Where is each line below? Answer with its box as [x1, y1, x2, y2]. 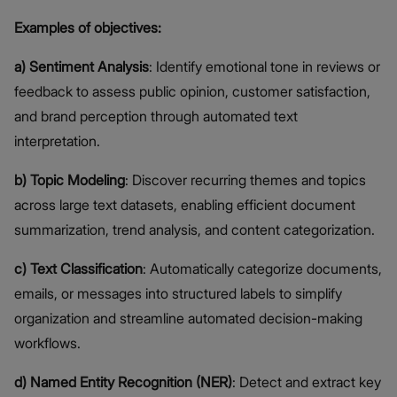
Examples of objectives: [14, 19, 161, 37]
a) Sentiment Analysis [14, 58, 149, 76]
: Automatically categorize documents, [143, 260, 382, 278]
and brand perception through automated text [14, 107, 298, 126]
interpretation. [14, 132, 100, 151]
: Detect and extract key [232, 373, 381, 392]
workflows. [14, 334, 81, 353]
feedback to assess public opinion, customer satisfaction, [14, 82, 370, 101]
